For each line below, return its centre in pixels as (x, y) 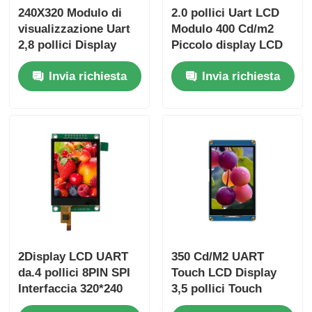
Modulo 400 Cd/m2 (222, 29)
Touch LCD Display (224, 273)
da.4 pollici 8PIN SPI (75, 273)
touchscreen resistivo (78, 61)
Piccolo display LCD (227, 45)
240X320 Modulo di (70, 13)
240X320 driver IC (219, 61)
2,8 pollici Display (68, 45)
